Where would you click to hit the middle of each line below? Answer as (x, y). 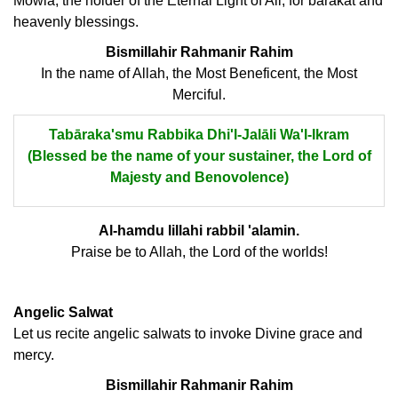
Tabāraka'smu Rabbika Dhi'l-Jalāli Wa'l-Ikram (199, 135)
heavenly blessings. (76, 22)
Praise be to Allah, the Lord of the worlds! (199, 252)
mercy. (34, 355)
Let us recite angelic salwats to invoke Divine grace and (188, 334)
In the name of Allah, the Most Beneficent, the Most (199, 73)
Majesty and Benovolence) (199, 177)
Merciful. (199, 95)
